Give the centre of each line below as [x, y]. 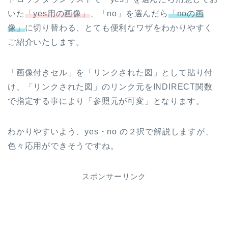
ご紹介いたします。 [46, 42]
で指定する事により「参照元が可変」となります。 [106, 101]
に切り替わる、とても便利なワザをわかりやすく [119, 27]
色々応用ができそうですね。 [63, 146]
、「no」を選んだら [129, 13]
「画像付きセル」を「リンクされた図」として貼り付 [110, 72]
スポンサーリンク [114, 176]
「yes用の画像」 [57, 13]
